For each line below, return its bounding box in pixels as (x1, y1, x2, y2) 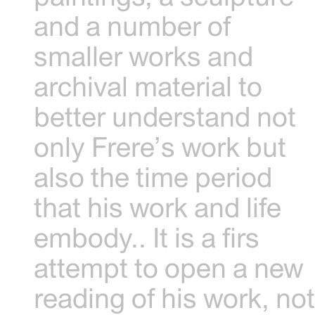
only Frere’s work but (34, 130, 287, 162)
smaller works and (34, 39, 254, 72)
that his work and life (34, 191, 282, 223)
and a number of (34, 9, 231, 41)
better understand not (34, 100, 297, 132)
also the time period (34, 160, 273, 193)
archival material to (34, 70, 263, 102)
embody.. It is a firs (34, 221, 260, 253)
